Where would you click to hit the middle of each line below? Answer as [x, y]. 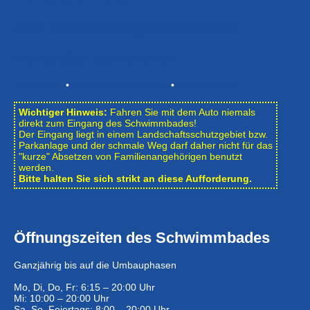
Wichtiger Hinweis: [63, 112]
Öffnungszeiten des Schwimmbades [142, 237]
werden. [36, 167]
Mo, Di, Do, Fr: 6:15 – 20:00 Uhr [84, 287]
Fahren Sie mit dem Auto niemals [181, 112]
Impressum [38, 85]
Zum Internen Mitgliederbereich [125, 27]
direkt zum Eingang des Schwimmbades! [108, 123]
